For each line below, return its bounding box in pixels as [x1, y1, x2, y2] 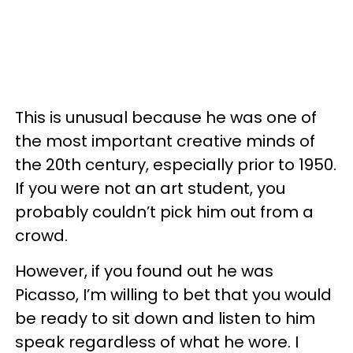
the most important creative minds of [15, 130, 315, 152]
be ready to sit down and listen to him [15, 307, 315, 329]
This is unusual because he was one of [15, 106, 317, 128]
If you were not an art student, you [15, 177, 285, 199]
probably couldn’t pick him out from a [15, 201, 314, 223]
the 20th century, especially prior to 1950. [15, 154, 336, 176]
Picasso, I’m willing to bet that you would [15, 284, 332, 306]
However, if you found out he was [15, 260, 273, 282]
